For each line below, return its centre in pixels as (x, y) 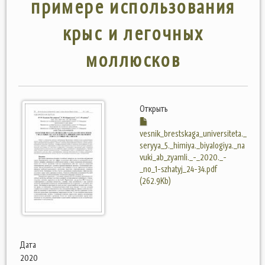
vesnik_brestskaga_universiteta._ (193, 133)
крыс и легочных (133, 34)
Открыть (154, 109)
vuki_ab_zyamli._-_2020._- (183, 157)
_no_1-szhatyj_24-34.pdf (178, 169)
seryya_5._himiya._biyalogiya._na (192, 145)
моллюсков (133, 60)
